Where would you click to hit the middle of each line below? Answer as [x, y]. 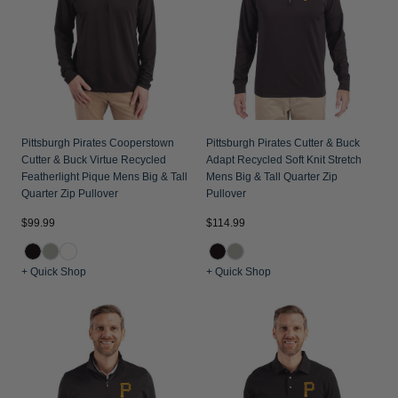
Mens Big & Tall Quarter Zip [272, 177]
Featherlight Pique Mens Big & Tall [104, 177]
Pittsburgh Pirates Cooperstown [98, 143]
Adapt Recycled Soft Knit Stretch [284, 160]
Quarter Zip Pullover [70, 194]
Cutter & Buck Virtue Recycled [94, 160]
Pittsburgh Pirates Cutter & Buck [283, 143]
